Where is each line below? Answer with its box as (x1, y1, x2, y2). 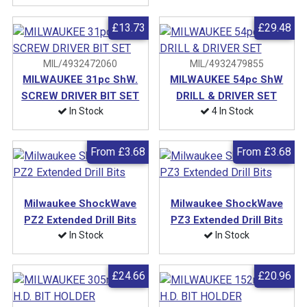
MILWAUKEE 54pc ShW (170, 73, 284, 86)
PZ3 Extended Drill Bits (170, 213, 283, 226)
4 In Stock (209, 105, 254, 116)
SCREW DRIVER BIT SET (21, 89, 140, 102)
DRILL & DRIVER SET (176, 89, 278, 102)
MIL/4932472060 (41, 58, 120, 69)
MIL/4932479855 (187, 58, 266, 69)
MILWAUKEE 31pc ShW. (23, 73, 138, 86)
